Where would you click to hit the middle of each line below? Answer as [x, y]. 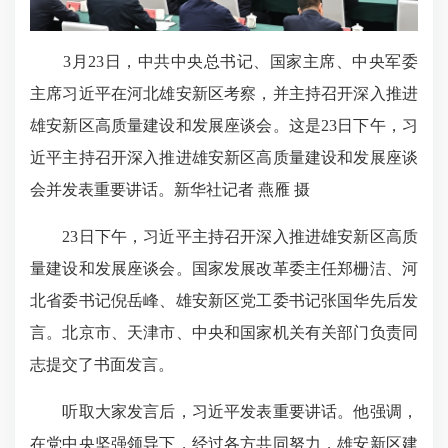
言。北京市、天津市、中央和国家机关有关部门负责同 [224, 333]
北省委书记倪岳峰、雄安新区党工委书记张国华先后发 [224, 301]
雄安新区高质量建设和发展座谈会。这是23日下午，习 [224, 126]
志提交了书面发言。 [102, 365]
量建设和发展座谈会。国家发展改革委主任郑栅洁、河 [224, 269]
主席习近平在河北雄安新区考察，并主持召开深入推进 [224, 94]
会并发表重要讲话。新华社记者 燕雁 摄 [170, 190]
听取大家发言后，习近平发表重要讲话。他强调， [224, 412]
